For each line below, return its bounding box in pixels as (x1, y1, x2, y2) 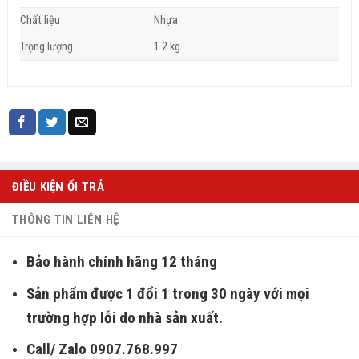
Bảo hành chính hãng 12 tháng (26, 252, 217, 272)
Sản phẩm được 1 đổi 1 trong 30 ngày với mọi (26, 284, 309, 303)
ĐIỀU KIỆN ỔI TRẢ (12, 179, 104, 194)
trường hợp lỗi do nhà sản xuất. (26, 308, 223, 327)
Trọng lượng (20, 40, 73, 54)
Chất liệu (20, 14, 60, 28)
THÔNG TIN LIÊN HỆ (12, 212, 119, 227)
